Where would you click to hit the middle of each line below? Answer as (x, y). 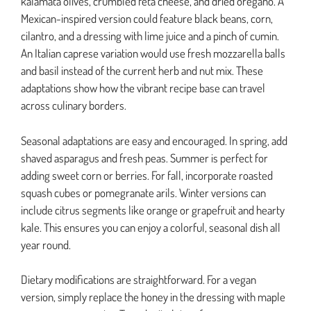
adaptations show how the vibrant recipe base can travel (143, 88)
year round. (46, 244)
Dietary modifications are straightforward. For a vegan (138, 280)
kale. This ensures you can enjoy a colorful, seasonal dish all (151, 227)
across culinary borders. (74, 106)
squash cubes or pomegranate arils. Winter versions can (143, 192)
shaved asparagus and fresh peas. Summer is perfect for (144, 158)
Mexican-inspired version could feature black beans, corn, (147, 19)
